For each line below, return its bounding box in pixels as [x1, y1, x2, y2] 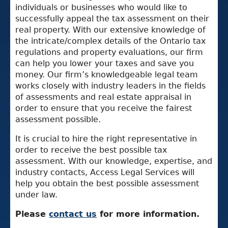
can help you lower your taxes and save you [15, 58, 194, 68]
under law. [15, 189, 58, 199]
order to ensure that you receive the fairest [15, 103, 192, 113]
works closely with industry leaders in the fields [15, 80, 206, 91]
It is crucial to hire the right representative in [15, 133, 197, 144]
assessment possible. [15, 114, 101, 124]
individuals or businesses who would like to [15, 2, 188, 12]
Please [15, 209, 49, 219]
